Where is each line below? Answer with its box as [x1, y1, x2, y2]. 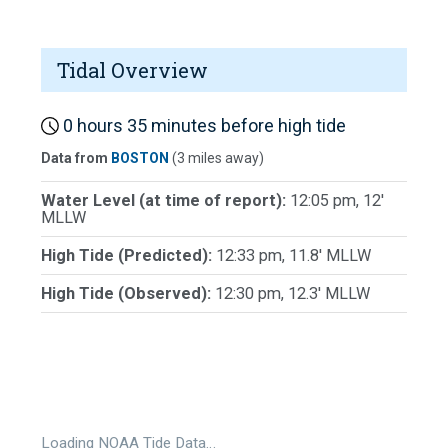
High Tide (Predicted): [41, 246, 216, 266]
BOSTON [111, 150, 169, 167]
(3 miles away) [169, 150, 264, 167]
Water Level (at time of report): [41, 191, 290, 211]
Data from [41, 150, 111, 167]
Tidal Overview [57, 56, 208, 83]
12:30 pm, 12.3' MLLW [215, 284, 370, 304]
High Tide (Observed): [41, 284, 215, 304]
